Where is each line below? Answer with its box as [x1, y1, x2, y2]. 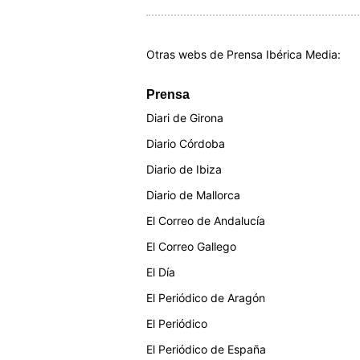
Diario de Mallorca [146, 188, 240, 202]
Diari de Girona [146, 111, 223, 125]
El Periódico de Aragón [146, 291, 265, 305]
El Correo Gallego [146, 239, 236, 253]
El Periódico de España [146, 342, 266, 356]
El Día [146, 265, 175, 279]
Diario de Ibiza [146, 162, 222, 176]
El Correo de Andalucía [146, 214, 265, 227]
